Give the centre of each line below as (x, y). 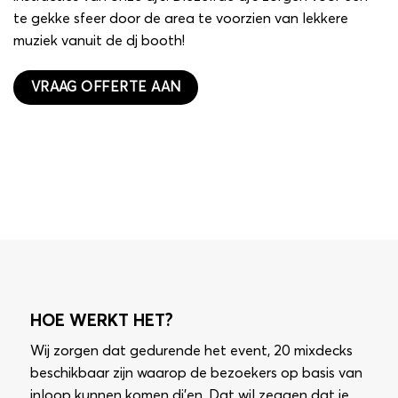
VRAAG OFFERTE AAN (106, 88)
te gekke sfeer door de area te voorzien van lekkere (181, 18)
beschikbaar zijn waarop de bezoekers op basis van (196, 374)
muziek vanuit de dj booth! (99, 40)
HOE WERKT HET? (101, 321)
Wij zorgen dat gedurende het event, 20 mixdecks (191, 351)
